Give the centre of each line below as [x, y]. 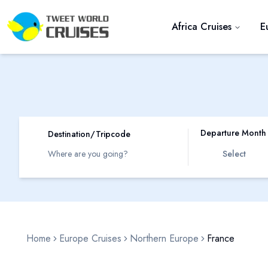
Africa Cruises [202, 27]
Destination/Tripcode [89, 134]
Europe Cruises [90, 238]
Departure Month [233, 133]
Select [234, 154]
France [221, 238]
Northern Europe [164, 238]
